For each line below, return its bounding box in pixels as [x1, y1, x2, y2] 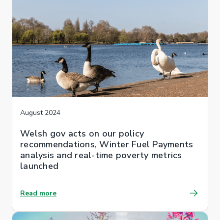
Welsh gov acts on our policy [20, 127, 144, 139]
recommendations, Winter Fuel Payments [20, 138, 193, 150]
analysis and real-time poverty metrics [20, 149, 182, 161]
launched [20, 160, 58, 172]
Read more [20, 188, 56, 198]
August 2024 [20, 108, 60, 117]
